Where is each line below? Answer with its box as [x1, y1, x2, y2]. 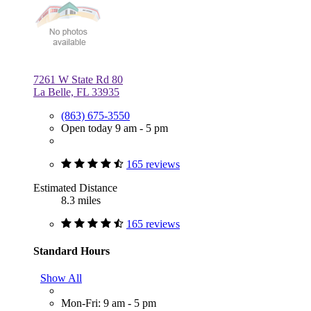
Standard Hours [33, 244, 110, 257]
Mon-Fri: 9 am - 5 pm [61, 297, 156, 310]
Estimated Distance [33, 181, 117, 194]
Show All [40, 272, 82, 285]
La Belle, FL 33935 [33, 85, 119, 98]
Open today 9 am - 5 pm [61, 121, 168, 134]
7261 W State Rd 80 [33, 73, 123, 85]
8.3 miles [61, 194, 101, 206]
